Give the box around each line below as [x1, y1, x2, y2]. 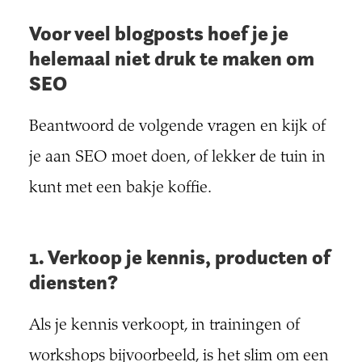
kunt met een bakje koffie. [28, 179, 212, 197]
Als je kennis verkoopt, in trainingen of [28, 317, 300, 335]
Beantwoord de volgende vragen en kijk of [28, 118, 326, 136]
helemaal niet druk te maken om [28, 45, 314, 71]
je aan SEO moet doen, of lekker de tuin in [28, 149, 326, 166]
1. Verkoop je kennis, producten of [28, 244, 330, 270]
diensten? [28, 269, 118, 295]
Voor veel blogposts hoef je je [28, 20, 288, 46]
